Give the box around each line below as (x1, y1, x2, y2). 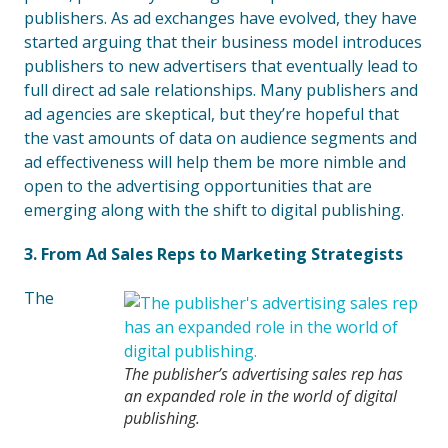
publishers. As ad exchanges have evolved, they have (24, 7, 417, 29)
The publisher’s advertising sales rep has (124, 363, 403, 385)
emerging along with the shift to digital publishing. (24, 199, 404, 221)
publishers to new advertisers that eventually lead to (24, 55, 418, 77)
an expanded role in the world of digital (124, 385, 397, 407)
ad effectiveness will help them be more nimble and (24, 151, 406, 173)
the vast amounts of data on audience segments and (24, 127, 417, 149)
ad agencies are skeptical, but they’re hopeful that (24, 103, 399, 125)
